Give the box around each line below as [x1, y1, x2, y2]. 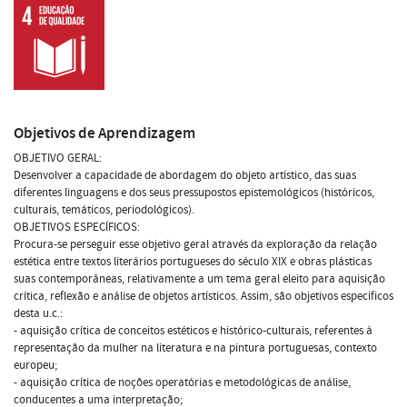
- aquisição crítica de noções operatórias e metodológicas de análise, [14, 373, 351, 391]
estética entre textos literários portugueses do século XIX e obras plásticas [14, 253, 372, 270]
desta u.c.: [14, 304, 63, 322]
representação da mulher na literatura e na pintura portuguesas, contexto [14, 339, 377, 356]
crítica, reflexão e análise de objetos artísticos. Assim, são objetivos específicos [14, 287, 393, 304]
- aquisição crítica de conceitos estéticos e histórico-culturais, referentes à [14, 322, 372, 339]
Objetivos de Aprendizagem [14, 122, 195, 144]
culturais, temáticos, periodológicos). [14, 201, 194, 218]
